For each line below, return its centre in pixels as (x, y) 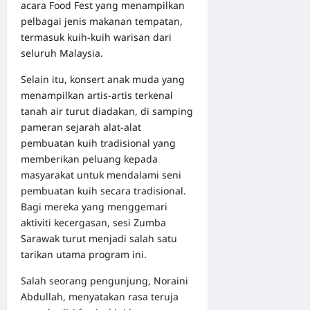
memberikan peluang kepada (89, 158)
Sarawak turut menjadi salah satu (99, 238)
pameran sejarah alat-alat (81, 127)
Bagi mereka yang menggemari (94, 206)
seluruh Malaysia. (62, 53)
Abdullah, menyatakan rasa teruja (100, 296)
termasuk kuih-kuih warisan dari (96, 37)
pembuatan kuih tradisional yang (98, 143)
